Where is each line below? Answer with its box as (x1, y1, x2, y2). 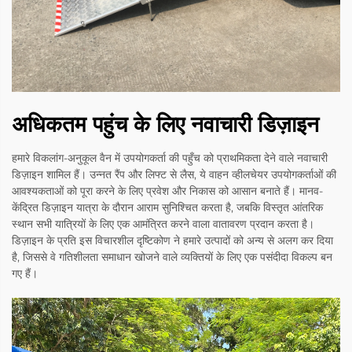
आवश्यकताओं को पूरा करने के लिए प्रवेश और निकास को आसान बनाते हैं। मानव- (12, 184, 323, 199)
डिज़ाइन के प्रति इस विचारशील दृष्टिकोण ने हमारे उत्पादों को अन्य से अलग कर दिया (12, 233, 333, 248)
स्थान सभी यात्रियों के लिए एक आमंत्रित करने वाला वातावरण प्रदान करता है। (12, 217, 314, 232)
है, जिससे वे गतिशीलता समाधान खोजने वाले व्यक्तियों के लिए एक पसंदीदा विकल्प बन (12, 250, 332, 265)
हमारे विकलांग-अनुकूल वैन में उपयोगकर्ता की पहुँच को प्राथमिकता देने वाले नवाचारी (12, 151, 328, 166)
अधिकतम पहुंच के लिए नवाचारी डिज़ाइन (12, 111, 319, 138)
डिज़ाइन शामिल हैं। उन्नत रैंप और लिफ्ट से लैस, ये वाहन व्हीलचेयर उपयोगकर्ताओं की (12, 167, 336, 182)
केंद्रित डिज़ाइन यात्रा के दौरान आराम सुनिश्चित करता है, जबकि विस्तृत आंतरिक (12, 200, 323, 215)
